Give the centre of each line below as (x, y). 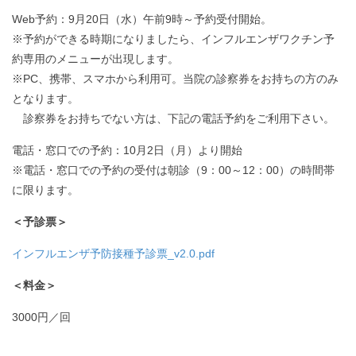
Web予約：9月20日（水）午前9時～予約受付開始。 (142, 19)
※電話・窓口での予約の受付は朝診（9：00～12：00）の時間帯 (173, 170)
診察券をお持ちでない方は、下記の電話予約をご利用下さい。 (173, 118)
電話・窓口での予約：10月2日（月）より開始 (127, 150)
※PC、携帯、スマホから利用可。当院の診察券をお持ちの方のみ (175, 78)
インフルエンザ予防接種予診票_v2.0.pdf (113, 253)
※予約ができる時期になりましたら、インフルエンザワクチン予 (173, 39)
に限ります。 (45, 190)
